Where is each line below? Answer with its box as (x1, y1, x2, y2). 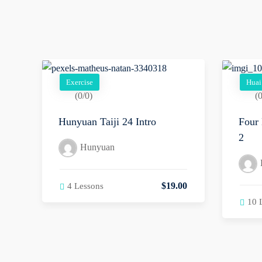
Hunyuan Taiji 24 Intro (58, 116, 156, 128)
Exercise (66, 78, 93, 87)
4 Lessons (67, 181, 104, 191)
